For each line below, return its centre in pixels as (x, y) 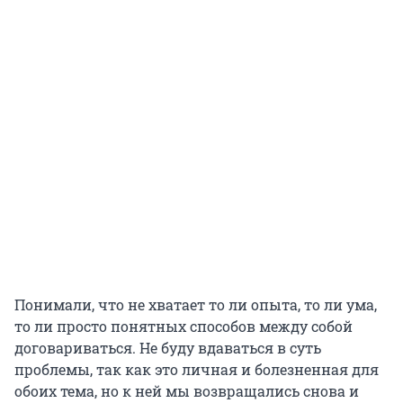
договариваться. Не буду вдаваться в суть (168, 348)
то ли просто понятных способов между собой (184, 327)
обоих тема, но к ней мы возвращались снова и (187, 391)
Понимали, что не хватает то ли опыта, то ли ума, (196, 305)
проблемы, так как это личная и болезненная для (197, 370)
